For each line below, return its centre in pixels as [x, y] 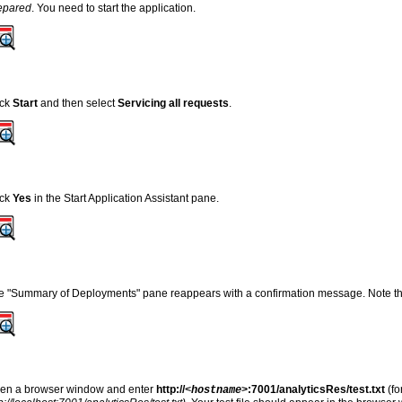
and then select [78, 103]
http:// [171, 389]
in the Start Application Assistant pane [124, 198]
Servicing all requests [174, 103]
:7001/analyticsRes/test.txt [318, 389]
